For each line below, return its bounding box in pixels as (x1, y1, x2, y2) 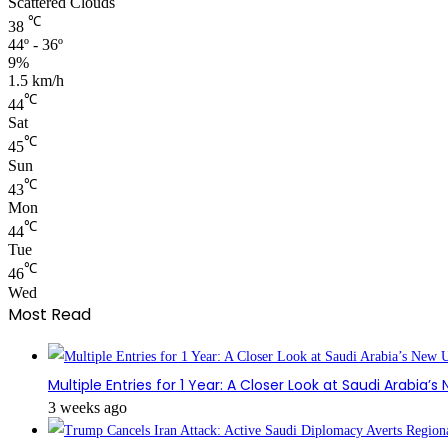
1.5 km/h (8, 71, 64, 89)
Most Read (8, 302, 91, 326)
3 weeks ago (48, 398, 127, 416)
